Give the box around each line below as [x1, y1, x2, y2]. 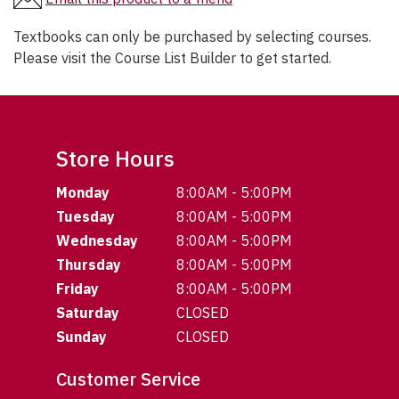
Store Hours [56, 144, 175, 174]
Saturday [56, 304, 119, 322]
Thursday [56, 256, 121, 274]
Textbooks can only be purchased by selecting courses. [13, 28, 371, 46]
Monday [56, 183, 110, 202]
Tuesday [56, 208, 115, 226]
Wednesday [56, 232, 138, 250]
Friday [56, 280, 99, 298]
